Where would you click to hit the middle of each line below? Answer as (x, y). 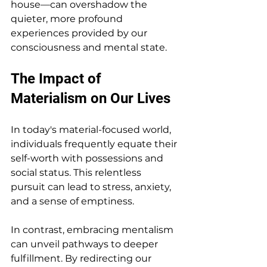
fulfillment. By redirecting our (82, 258)
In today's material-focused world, (92, 129)
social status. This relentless (77, 172)
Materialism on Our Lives (91, 98)
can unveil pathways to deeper (86, 244)
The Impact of (58, 78)
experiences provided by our (80, 33)
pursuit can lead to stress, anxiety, (92, 187)
